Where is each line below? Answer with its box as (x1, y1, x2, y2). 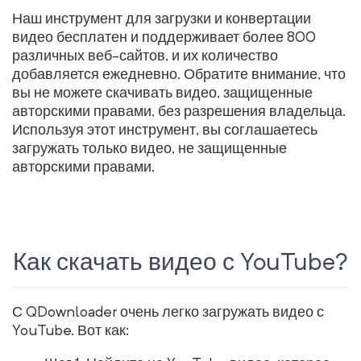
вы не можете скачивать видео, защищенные (12, 85, 313, 101)
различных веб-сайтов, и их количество (12, 48, 278, 64)
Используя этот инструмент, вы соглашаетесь (12, 122, 317, 138)
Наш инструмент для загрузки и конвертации (12, 11, 311, 27)
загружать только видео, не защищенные (12, 141, 287, 156)
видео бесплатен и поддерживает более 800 (12, 30, 316, 45)
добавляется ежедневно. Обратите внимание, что (12, 67, 346, 82)
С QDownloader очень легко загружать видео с (12, 305, 324, 320)
